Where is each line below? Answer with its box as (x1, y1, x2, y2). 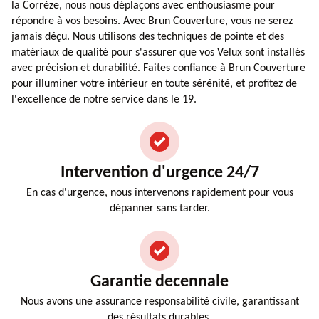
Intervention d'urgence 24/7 (60, 164, 259, 182)
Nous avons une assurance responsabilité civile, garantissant (20, 296, 299, 308)
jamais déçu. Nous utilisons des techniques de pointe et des (11, 31, 284, 43)
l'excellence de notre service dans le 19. (11, 93, 197, 105)
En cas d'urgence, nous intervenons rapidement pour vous (26, 187, 293, 199)
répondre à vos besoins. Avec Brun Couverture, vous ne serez (11, 15, 293, 27)
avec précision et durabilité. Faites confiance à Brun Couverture (11, 62, 305, 74)
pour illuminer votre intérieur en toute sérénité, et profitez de (11, 78, 297, 90)
